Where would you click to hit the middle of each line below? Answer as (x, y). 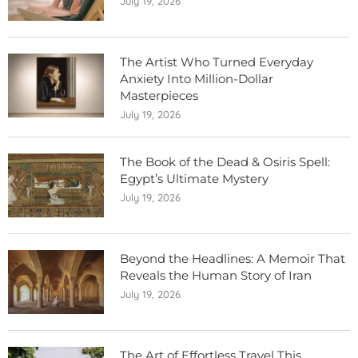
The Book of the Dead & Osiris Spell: (225, 162)
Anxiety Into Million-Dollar (197, 79)
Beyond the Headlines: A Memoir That (233, 259)
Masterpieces (159, 96)
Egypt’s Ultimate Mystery (194, 179)
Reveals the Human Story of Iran (216, 276)
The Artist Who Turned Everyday (217, 62)
